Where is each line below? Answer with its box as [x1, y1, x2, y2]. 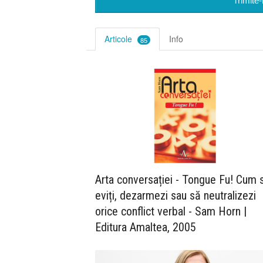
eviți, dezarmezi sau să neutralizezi [95, 188, 256, 203]
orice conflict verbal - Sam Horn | [95, 204, 247, 219]
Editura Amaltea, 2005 [95, 220, 196, 235]
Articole [104, 33, 134, 45]
